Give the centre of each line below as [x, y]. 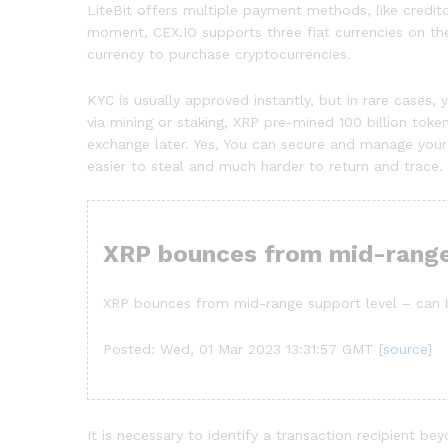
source [405, 349]
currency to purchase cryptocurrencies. [219, 53]
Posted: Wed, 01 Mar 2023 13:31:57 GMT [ [243, 349]
